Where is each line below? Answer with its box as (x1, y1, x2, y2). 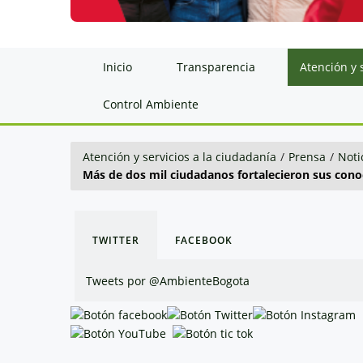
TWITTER (92, 233, 139, 247)
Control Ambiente (103, 96, 199, 112)
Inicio (103, 58, 132, 75)
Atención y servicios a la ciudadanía (83, 148, 276, 164)
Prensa (288, 148, 326, 164)
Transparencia (177, 58, 255, 75)
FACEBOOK (175, 233, 233, 247)
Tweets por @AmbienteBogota (86, 272, 250, 288)
